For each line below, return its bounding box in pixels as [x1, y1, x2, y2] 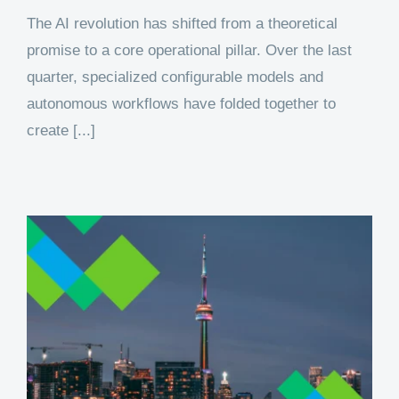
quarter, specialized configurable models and [27, 69, 323, 86]
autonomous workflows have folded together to [27, 95, 336, 113]
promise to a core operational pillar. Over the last [27, 42, 352, 60]
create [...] [27, 122, 95, 140]
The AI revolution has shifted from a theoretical [27, 15, 338, 33]
